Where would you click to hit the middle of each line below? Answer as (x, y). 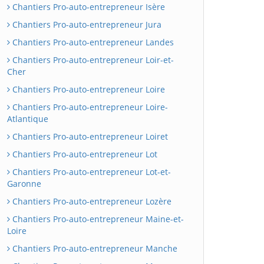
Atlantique (28, 119)
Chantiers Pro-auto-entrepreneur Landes (92, 42)
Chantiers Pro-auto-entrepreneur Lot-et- (90, 172)
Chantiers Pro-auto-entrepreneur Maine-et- (97, 219)
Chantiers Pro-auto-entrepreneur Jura (86, 24)
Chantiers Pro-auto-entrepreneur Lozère (91, 201)
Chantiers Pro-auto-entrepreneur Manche (94, 248)
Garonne (24, 184)
